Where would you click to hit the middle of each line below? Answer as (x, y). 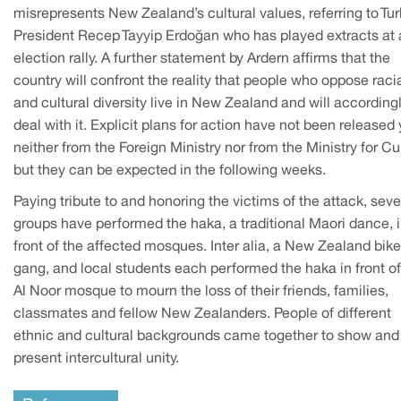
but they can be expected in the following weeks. (170, 171)
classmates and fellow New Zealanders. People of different (202, 314)
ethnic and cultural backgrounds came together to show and (206, 336)
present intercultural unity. (96, 358)
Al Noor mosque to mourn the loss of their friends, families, (201, 291)
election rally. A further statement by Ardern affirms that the (202, 59)
